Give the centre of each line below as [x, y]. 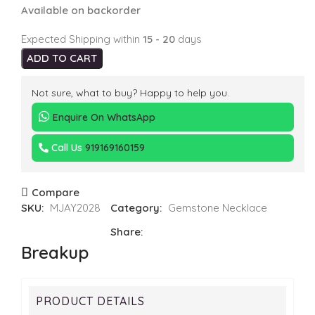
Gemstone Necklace [218, 208]
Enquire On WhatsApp [103, 118]
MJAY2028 [75, 208]
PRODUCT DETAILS [90, 301]
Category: [136, 208]
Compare [55, 193]
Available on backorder [81, 11]
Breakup [55, 253]
